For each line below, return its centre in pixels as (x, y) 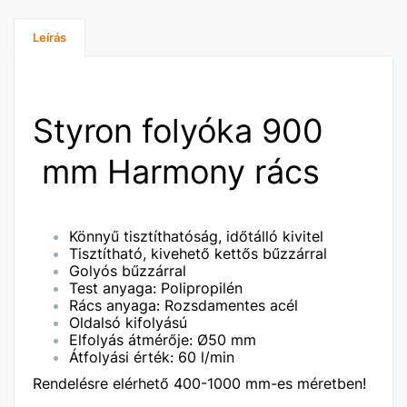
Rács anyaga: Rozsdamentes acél (184, 305)
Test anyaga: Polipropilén (156, 288)
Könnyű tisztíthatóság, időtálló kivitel (196, 236)
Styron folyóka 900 (178, 131)
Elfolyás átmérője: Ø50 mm (163, 340)
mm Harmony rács (176, 172)
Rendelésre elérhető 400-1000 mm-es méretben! (199, 383)
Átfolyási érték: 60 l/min (152, 357)
